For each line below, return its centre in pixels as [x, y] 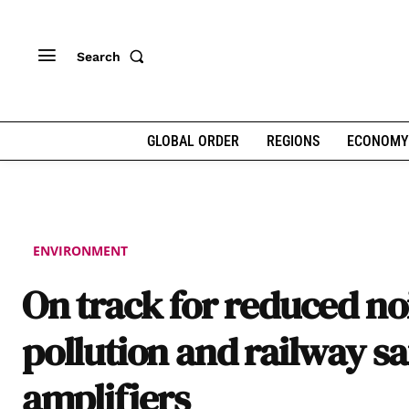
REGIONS [293, 141]
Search [99, 56]
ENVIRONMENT [80, 250]
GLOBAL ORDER [193, 141]
